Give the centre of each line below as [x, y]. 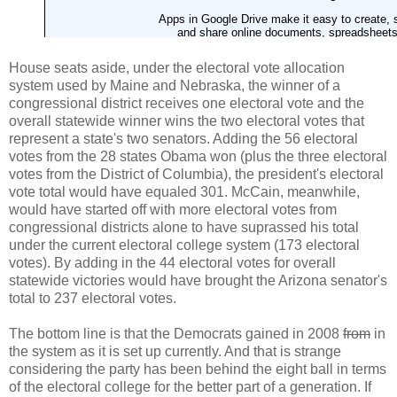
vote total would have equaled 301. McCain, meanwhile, [184, 191]
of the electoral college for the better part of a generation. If [190, 386]
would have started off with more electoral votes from [173, 209]
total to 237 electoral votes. [93, 298]
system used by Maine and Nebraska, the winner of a [175, 85]
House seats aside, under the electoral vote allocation [177, 67]
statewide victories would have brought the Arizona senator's [198, 280]
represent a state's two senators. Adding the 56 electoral [183, 138]
